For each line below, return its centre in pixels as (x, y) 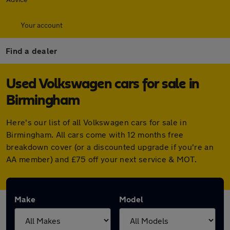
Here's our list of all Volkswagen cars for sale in (97, 122)
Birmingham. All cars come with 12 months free (95, 134)
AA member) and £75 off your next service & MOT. (102, 159)
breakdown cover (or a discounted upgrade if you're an (110, 147)
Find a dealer (32, 51)
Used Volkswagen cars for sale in (103, 84)
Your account (42, 25)
